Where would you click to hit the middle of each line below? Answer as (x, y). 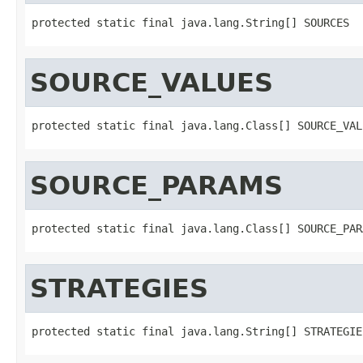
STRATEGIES (119, 288)
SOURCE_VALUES (152, 82)
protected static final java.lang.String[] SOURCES (190, 22)
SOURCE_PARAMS (156, 185)
